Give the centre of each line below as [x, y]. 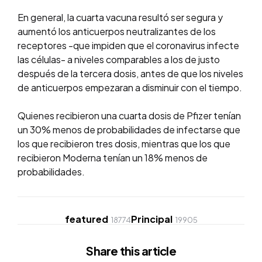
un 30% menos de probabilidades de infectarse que [129, 130]
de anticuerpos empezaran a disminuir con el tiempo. [130, 88]
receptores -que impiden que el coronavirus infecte [128, 46]
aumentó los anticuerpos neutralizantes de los [117, 32]
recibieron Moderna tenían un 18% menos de [113, 158]
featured [86, 219]
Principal [151, 219]
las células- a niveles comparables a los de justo [119, 60]
